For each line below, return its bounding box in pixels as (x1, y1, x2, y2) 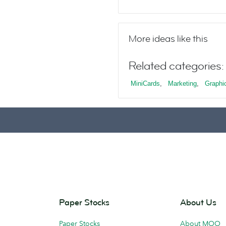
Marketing (168, 80, 197, 87)
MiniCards (131, 80, 160, 87)
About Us (180, 197, 216, 208)
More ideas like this (129, 33, 208, 45)
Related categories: (129, 59, 224, 74)
